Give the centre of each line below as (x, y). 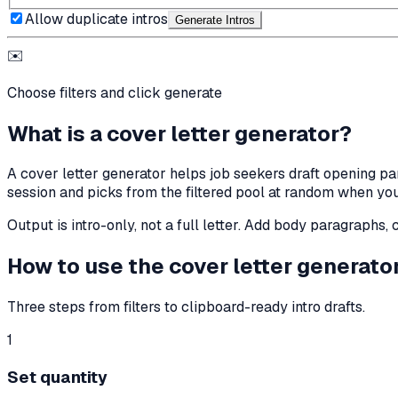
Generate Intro (212, 20)
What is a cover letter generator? (179, 133)
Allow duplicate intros (96, 19)
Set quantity (57, 377)
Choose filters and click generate (115, 92)
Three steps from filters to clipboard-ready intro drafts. (186, 307)
